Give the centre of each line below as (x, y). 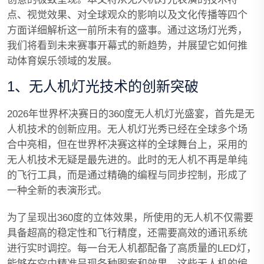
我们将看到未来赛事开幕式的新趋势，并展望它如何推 (127, 46)
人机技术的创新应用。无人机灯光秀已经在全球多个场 (127, 129)
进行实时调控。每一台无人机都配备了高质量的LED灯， (132, 248)
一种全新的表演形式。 (57, 191)
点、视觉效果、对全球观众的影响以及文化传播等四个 (127, 15)
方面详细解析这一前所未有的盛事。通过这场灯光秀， (127, 30)
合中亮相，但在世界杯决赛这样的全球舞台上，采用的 (127, 145)
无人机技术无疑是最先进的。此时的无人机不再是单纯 (127, 160)
